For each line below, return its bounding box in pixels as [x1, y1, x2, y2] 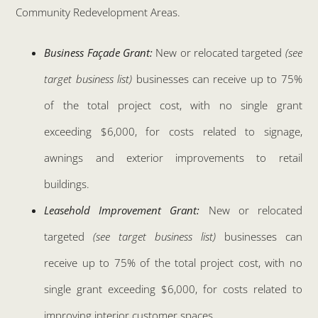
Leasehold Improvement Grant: [44, 203, 200, 218]
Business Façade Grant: [44, 45, 153, 60]
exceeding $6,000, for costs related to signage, [44, 124, 302, 139]
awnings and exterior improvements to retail [44, 150, 302, 165]
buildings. [44, 177, 90, 192]
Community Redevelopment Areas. [16, 5, 181, 20]
